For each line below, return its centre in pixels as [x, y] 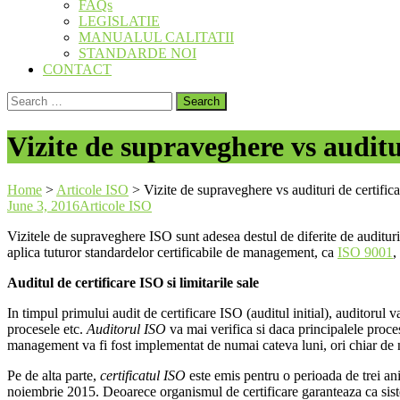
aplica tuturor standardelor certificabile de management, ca [172, 253]
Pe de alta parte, [54, 376]
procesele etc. [47, 329]
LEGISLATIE [119, 21]
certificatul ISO [143, 376]
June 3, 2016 [43, 206]
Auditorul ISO [126, 329]
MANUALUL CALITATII [156, 37]
